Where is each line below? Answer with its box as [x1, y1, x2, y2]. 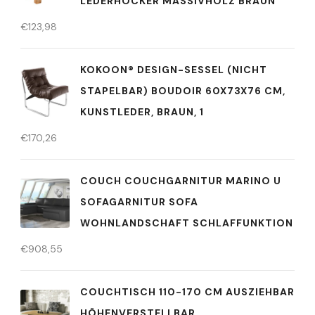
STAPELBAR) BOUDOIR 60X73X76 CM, [80, 84, 285, 97]
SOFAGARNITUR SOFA [80, 195, 198, 208]
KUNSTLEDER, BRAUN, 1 [80, 105, 204, 118]
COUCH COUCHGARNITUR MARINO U [80, 174, 281, 187]
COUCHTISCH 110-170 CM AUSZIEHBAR [80, 285, 295, 298]
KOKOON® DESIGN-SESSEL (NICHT [80, 63, 267, 76]
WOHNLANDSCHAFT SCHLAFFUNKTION [80, 216, 293, 229]
